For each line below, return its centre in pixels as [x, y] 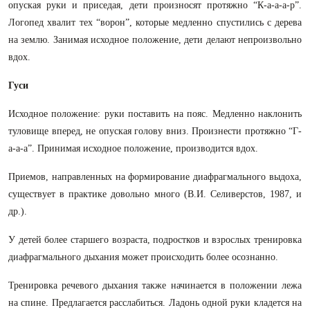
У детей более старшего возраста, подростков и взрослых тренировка [155, 240]
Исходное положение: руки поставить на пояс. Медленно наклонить [155, 114]
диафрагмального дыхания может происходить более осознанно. [143, 257]
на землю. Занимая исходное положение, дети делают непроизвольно [155, 40]
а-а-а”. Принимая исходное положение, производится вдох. [133, 148]
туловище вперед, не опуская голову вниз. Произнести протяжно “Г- [155, 131]
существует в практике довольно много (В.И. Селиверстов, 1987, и [155, 194]
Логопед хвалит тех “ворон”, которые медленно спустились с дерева [155, 22]
